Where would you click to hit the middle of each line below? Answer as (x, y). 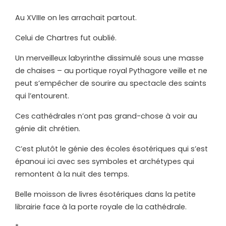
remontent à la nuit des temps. (72, 174)
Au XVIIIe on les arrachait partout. (76, 18)
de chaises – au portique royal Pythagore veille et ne (111, 71)
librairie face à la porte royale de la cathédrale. (101, 207)
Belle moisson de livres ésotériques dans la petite (105, 194)
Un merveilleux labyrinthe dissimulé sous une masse (109, 58)
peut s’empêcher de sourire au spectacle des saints (111, 83)
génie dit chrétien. (48, 129)
